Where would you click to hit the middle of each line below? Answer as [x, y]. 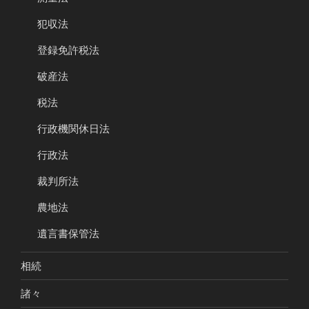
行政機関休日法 [73, 129]
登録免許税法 [68, 50]
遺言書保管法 [68, 234]
